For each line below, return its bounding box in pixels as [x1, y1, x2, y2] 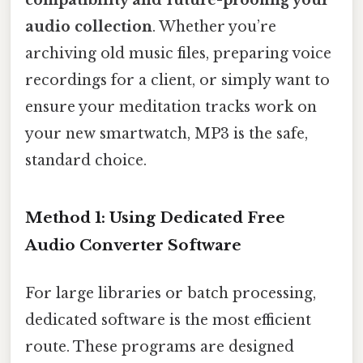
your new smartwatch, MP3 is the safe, [25, 124, 308, 143]
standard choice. [25, 151, 147, 169]
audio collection [25, 17, 152, 36]
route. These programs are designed [25, 337, 294, 356]
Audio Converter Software [25, 235, 241, 254]
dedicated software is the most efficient [25, 310, 311, 329]
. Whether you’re [152, 17, 276, 36]
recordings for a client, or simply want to [25, 70, 330, 89]
